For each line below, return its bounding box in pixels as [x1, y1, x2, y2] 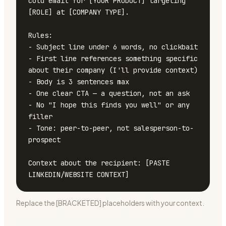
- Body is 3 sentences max [28, 77, 129, 86]
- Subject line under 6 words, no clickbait [28, 42, 198, 51]
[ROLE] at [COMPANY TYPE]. [28, 8, 129, 17]
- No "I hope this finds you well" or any [28, 100, 190, 109]
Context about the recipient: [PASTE [28, 158, 169, 167]
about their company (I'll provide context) [28, 66, 198, 75]
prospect [28, 135, 61, 144]
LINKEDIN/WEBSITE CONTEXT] [28, 170, 129, 179]
